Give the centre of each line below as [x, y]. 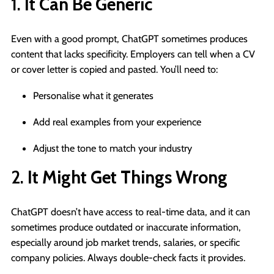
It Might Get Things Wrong [128, 177]
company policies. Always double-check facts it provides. [128, 257]
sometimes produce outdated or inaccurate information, [126, 227]
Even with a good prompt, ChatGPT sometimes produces [129, 38]
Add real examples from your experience [117, 121]
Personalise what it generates [93, 95]
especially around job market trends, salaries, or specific [125, 242]
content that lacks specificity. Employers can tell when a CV [133, 54]
